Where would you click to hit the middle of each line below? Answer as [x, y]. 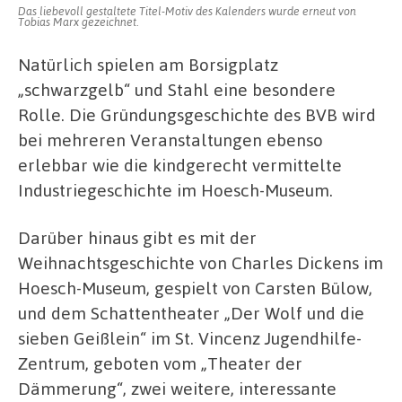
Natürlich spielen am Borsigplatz [148, 64]
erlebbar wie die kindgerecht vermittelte [180, 164]
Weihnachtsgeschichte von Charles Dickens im [201, 263]
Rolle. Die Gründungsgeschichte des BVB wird [197, 114]
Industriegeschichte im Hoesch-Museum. [175, 189]
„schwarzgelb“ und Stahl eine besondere [177, 89]
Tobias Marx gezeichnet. [78, 21]
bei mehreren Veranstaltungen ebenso [170, 139]
